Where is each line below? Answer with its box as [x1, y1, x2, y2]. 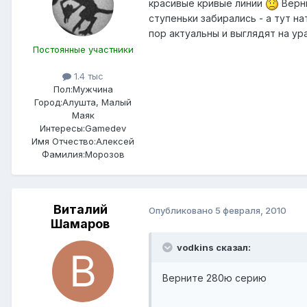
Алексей [96, 136, 134, 147]
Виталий [53, 202, 108, 217]
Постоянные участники [32, 44, 134, 56]
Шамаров [51, 217, 110, 232]
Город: [34, 97, 62, 108]
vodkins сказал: [175, 242, 251, 254]
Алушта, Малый [62, 97, 132, 108]
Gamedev [85, 123, 126, 134]
